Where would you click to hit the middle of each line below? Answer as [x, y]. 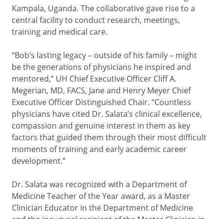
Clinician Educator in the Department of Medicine [102, 208]
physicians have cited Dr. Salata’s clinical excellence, [107, 114]
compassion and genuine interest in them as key [101, 125]
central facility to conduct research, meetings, [96, 20]
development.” [39, 161]
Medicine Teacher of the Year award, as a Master [101, 196]
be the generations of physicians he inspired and [101, 67]
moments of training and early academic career [99, 149]
